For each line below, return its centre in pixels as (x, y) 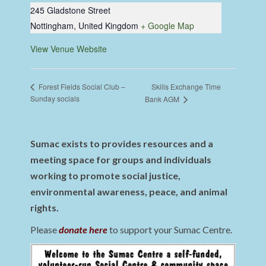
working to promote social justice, (106, 176)
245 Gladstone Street (71, 10)
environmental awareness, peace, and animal (129, 192)
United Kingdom (109, 26)
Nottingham (52, 26)
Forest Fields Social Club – (81, 87)
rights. (45, 208)
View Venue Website (69, 49)
